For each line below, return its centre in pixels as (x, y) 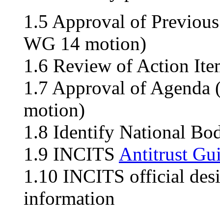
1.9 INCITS (71, 154)
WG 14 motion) (85, 44)
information (69, 198)
